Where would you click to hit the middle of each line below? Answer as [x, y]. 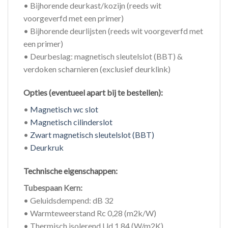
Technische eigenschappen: [70, 170]
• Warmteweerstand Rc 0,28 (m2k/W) [90, 213]
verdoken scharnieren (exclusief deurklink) [97, 69]
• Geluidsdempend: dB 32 [68, 200]
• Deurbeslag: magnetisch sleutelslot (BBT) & [103, 56]
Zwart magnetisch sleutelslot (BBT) [92, 135]
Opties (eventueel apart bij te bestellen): [93, 93]
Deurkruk [47, 148]
